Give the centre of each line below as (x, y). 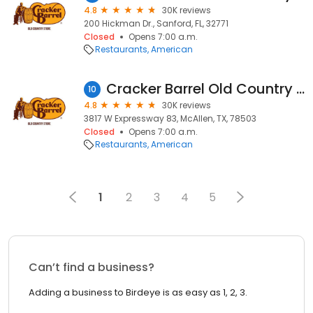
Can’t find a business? (92, 267)
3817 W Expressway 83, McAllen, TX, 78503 (170, 118)
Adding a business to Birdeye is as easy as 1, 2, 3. (138, 292)
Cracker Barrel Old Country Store (300, 89)
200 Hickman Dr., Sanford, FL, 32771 (156, 23)
